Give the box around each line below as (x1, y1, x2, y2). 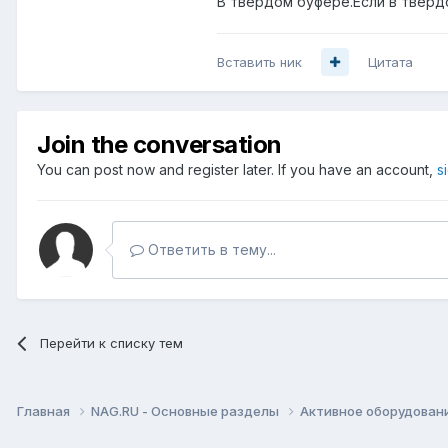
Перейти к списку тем (40, 334, 184, 351)
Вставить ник (217, 53, 302, 70)
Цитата (368, 53, 413, 70)
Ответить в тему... (144, 240, 276, 258)
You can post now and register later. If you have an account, (37, 160, 437, 178)
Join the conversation (37, 129, 282, 159)
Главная (17, 402, 73, 419)
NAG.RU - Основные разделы (91, 402, 282, 419)
